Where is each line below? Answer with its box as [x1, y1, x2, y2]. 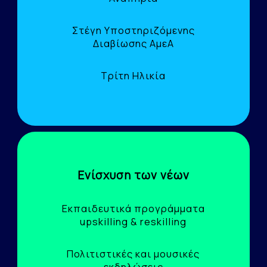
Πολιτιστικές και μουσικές [67, 247, 200, 261]
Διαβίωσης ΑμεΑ [92, 37, 174, 51]
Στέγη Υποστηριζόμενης [72, 24, 195, 38]
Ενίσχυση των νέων [77, 167, 190, 184]
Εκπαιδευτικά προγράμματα [61, 202, 205, 216]
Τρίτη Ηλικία [101, 69, 166, 83]
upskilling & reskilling [80, 215, 187, 229]
